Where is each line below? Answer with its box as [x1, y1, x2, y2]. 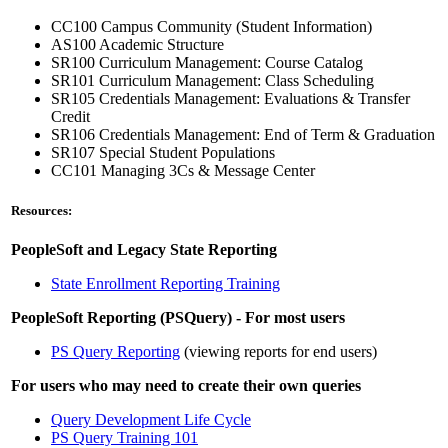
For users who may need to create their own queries [11, 376, 361, 394]
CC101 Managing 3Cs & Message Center [51, 162, 315, 180]
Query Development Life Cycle [51, 410, 251, 428]
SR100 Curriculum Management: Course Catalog [51, 54, 363, 72]
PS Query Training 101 [51, 428, 198, 446]
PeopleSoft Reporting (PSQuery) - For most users [11, 308, 345, 326]
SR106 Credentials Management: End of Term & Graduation [51, 126, 435, 144]
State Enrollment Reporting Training [51, 274, 280, 292]
